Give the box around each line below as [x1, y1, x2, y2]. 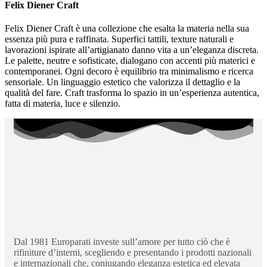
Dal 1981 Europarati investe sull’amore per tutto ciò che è [14, 237, 230, 247]
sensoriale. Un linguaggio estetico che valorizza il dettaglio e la [5, 77, 240, 88]
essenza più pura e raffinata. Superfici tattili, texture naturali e [5, 34, 234, 45]
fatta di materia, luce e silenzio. [5, 98, 120, 109]
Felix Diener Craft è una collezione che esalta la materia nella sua [5, 23, 249, 34]
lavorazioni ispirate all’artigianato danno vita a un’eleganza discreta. [5, 45, 259, 55]
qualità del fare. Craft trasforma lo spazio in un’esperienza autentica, [5, 88, 259, 98]
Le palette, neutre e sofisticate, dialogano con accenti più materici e [5, 55, 255, 66]
